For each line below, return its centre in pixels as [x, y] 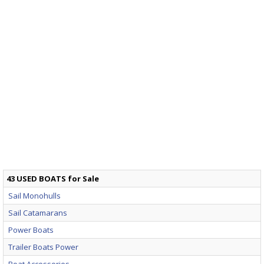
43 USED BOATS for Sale [53, 178]
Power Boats [31, 230]
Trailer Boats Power [43, 247]
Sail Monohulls [34, 195]
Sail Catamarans [38, 212]
